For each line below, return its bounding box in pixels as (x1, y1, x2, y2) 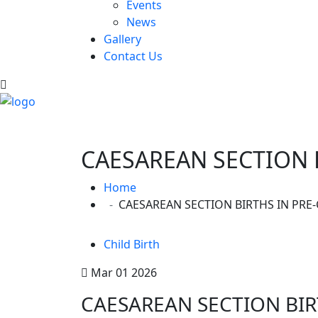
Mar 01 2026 (88, 265, 157, 280)
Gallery (104, 31, 141, 47)
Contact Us (104, 48, 163, 64)
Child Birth (104, 236, 160, 252)
